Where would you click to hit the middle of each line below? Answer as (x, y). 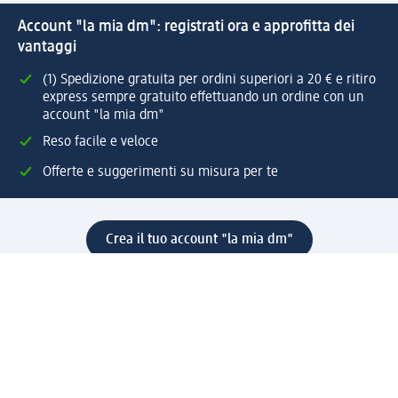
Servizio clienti (117, 335)
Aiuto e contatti (68, 292)
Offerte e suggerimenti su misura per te (160, 173)
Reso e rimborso (66, 357)
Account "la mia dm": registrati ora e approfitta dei (186, 27)
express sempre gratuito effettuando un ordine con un (203, 98)
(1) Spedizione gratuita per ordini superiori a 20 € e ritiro (209, 80)
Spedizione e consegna (244, 335)
